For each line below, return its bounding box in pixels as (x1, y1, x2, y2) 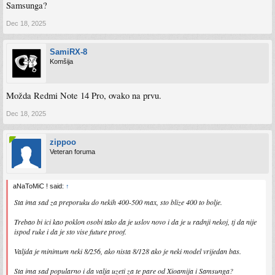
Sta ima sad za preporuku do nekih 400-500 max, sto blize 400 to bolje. (14, 197, 222, 207)
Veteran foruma (50, 148, 95, 155)
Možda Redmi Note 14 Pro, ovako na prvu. (6, 90, 161, 101)
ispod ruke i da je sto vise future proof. (14, 227, 126, 236)
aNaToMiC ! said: (13, 182, 66, 190)
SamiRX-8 (50, 47, 87, 56)
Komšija (50, 58, 73, 65)
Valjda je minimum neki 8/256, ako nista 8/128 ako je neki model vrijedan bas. (14, 246, 241, 256)
